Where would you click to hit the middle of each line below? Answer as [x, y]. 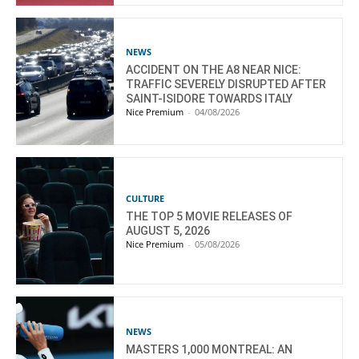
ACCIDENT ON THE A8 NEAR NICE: [214, 70]
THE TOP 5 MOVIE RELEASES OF [210, 217]
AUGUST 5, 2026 [168, 231]
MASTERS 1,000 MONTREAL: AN [210, 349]
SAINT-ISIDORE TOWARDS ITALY [210, 99]
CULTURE [145, 199]
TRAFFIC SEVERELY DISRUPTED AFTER [226, 85]
